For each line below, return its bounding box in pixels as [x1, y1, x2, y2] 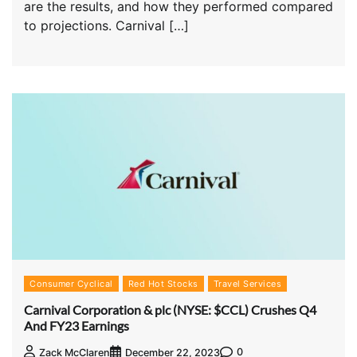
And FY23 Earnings [24, 318, 129, 334]
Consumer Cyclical [29, 277, 113, 289]
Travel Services [213, 277, 281, 289]
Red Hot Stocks [127, 277, 198, 289]
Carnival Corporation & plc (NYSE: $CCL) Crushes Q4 [24, 302, 316, 318]
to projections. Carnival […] [24, 17, 189, 33]
